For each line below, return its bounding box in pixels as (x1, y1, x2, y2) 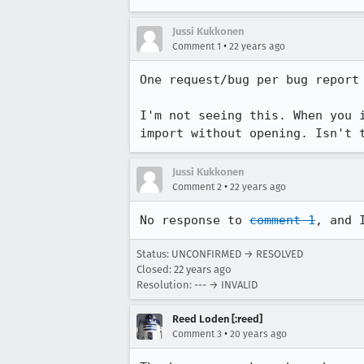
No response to (140, 213, 249, 227)
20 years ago (230, 328, 287, 340)
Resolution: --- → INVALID (136, 279, 258, 291)
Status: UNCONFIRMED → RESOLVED (136, 248, 303, 260)
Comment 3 (172, 328, 222, 340)
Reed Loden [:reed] (172, 313, 262, 325)
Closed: (136, 263, 174, 275)
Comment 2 (172, 181, 222, 193)
